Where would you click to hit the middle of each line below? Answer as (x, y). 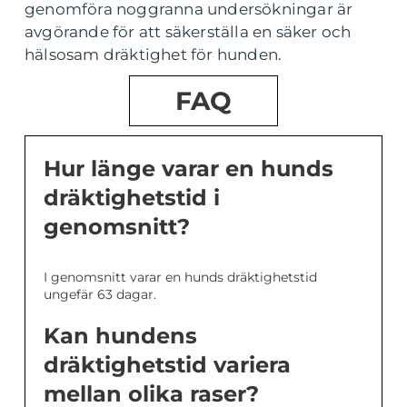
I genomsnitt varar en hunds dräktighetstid (180, 277)
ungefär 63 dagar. (100, 294)
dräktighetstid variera (167, 365)
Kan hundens (120, 336)
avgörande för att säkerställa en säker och (188, 32)
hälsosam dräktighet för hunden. (154, 55)
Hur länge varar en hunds (189, 169)
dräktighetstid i (132, 198)
